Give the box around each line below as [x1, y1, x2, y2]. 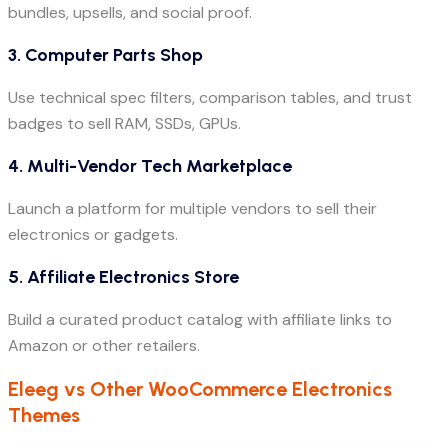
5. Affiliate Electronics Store [8, 266, 239, 289]
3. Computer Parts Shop [8, 44, 203, 67]
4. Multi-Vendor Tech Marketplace [8, 155, 292, 178]
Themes [8, 402, 80, 427]
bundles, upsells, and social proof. [8, 2, 252, 24]
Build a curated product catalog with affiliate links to [8, 309, 392, 331]
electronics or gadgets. [8, 224, 178, 246]
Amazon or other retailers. [8, 335, 200, 357]
